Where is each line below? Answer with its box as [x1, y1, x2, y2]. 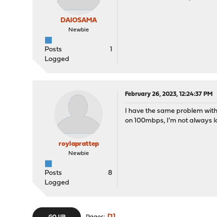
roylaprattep [58, 140, 99, 148]
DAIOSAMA [60, 17, 97, 24]
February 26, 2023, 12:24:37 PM [125, 91, 213, 97]
